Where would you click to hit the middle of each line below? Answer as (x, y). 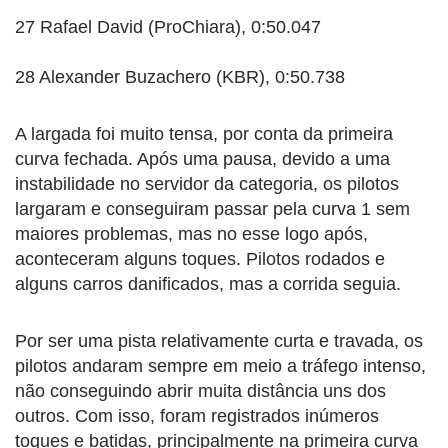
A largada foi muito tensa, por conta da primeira (204, 134)
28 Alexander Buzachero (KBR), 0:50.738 (180, 77)
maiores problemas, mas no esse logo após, (191, 234)
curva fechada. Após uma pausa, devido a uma (202, 159)
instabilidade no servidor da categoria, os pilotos (207, 184)
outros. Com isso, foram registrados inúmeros (197, 416)
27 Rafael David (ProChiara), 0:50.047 (168, 27)
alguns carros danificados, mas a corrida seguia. (208, 284)
